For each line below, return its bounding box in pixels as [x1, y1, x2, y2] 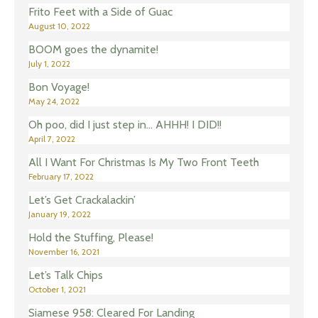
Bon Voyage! [28, 80, 89, 94]
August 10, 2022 [28, 21, 90, 32]
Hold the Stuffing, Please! [28, 231, 153, 245]
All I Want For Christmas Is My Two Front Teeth [28, 155, 259, 170]
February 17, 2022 [28, 171, 94, 182]
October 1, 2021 [28, 284, 86, 295]
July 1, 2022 [28, 58, 70, 70]
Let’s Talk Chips [28, 268, 103, 283]
